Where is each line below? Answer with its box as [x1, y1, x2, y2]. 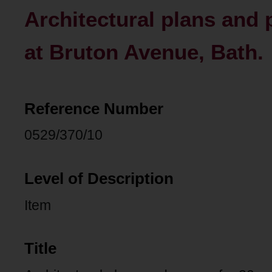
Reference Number [24, 100, 163, 117]
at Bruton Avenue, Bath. [24, 39, 263, 64]
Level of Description [24, 169, 174, 187]
